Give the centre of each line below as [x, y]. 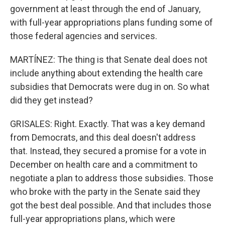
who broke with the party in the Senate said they [105, 192]
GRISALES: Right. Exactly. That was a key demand [107, 124]
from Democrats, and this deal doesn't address [103, 137]
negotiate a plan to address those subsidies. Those [112, 178]
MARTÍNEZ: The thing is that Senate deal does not [109, 60]
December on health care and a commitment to [104, 164]
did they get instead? [51, 100]
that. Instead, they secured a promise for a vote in [108, 151]
